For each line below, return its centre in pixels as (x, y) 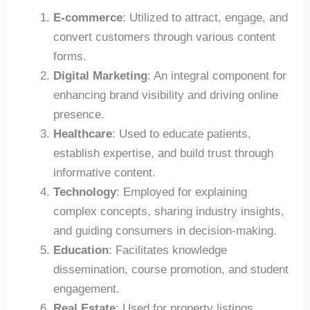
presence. (79, 114)
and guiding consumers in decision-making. (165, 230)
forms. (70, 56)
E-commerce (88, 17)
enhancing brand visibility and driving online (166, 95)
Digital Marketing (101, 75)
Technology (85, 192)
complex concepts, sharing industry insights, (169, 211)
